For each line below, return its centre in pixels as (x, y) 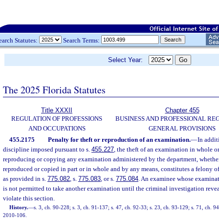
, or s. (108, 179)
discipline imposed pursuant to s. (47, 149)
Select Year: (128, 60)
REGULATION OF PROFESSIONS (57, 119)
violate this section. (29, 198)
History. (19, 207)
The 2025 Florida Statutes (54, 89)
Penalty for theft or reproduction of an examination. (119, 140)
